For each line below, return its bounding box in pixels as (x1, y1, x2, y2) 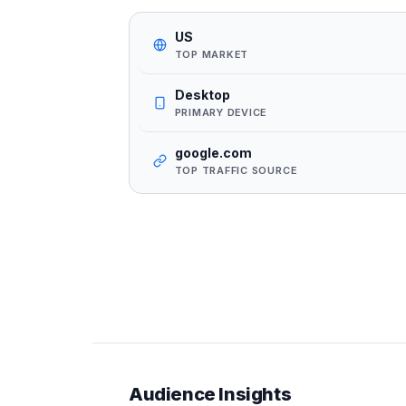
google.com (174, 144, 252, 160)
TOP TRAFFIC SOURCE (174, 163, 297, 177)
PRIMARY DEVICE (174, 105, 267, 119)
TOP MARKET (174, 47, 249, 61)
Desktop (174, 86, 230, 102)
